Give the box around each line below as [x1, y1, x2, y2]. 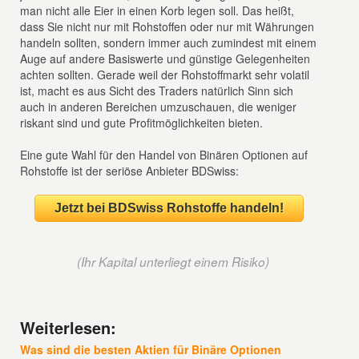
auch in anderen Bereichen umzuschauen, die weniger [20, 99, 297, 115]
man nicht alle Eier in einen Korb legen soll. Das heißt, [20, 2, 295, 18]
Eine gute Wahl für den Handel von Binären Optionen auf [20, 147, 309, 163]
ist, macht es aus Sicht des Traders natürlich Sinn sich [20, 83, 294, 99]
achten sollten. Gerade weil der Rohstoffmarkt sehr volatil [20, 67, 310, 83]
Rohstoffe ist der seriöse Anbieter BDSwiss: [20, 163, 240, 179]
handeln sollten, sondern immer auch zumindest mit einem [20, 34, 317, 50]
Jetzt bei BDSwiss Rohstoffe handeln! [54, 201, 284, 215]
